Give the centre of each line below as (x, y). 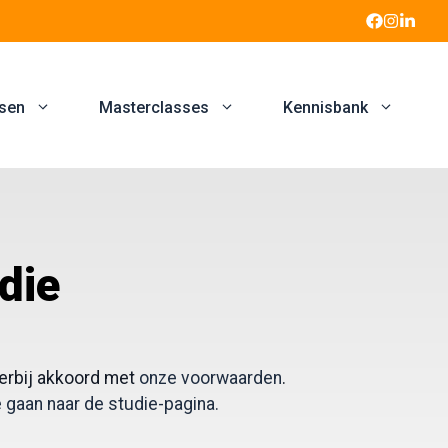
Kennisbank (325, 108)
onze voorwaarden (210, 378)
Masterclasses (154, 108)
